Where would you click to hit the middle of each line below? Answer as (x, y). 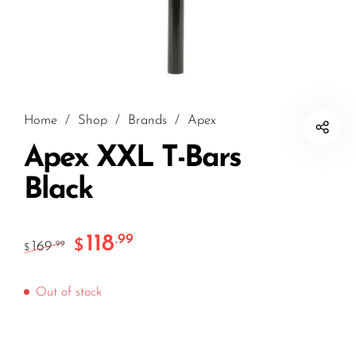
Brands (147, 121)
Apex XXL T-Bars (132, 159)
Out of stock (69, 293)
